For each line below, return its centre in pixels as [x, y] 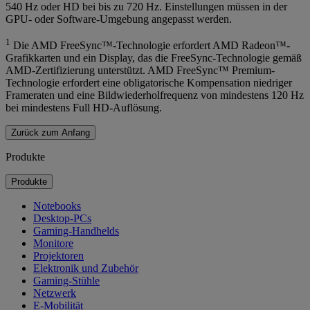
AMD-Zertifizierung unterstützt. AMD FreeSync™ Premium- [140, 71]
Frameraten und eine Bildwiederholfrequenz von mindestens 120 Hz [155, 95]
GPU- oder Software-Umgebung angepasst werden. [119, 19]
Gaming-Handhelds [76, 231]
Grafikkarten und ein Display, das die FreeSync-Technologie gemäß [154, 58]
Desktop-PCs [62, 219]
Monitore [53, 244]
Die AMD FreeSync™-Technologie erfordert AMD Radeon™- [150, 46]
